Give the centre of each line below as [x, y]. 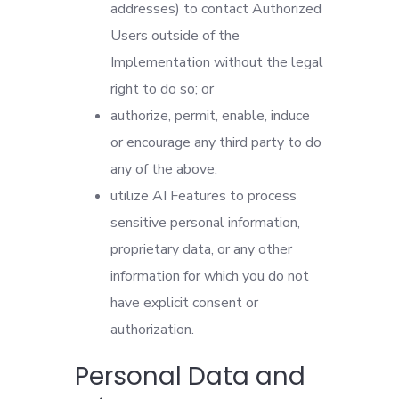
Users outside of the [175, 36]
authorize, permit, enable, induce [210, 116]
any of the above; [164, 169]
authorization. [152, 330]
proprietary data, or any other [201, 249]
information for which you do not [210, 276]
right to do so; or [162, 89]
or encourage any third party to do [216, 142]
